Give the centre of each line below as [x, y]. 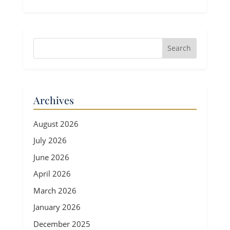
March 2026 [55, 190]
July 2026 [50, 140]
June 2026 [51, 157]
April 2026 [52, 174]
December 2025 [62, 224]
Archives [53, 100]
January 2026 [57, 207]
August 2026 [56, 123]
